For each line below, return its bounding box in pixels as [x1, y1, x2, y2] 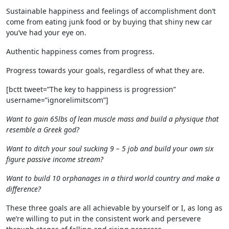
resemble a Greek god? [6, 124, 79, 134]
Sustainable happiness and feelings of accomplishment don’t [6, 6, 216, 16]
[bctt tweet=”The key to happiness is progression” [6, 84, 176, 94]
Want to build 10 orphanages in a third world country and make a [6, 173, 220, 183]
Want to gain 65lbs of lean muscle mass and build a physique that [6, 113, 219, 124]
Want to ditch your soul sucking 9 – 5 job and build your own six [6, 143, 214, 153]
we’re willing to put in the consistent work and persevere [6, 213, 201, 223]
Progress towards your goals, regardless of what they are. [6, 65, 204, 75]
